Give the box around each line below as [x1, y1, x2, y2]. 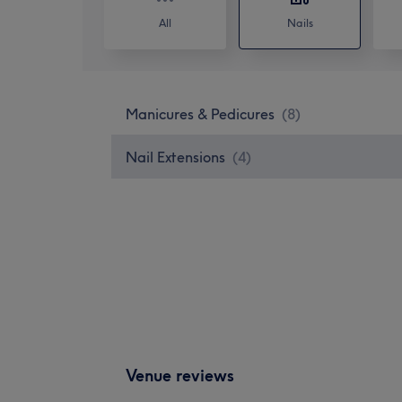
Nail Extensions [126, 147, 225, 166]
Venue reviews [126, 364, 234, 386]
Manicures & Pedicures [126, 104, 275, 123]
